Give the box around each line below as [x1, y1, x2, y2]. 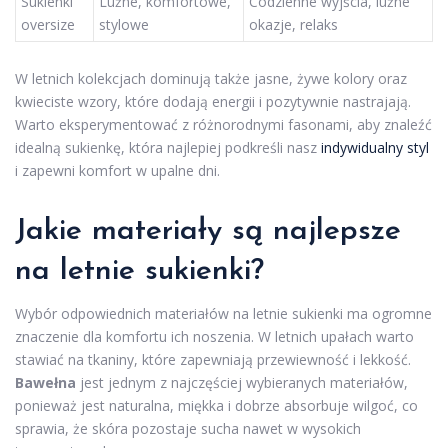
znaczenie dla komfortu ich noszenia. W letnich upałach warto [15, 326, 414, 346]
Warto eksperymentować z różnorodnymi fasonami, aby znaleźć [15, 114, 432, 134]
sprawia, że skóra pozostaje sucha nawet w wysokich [15, 418, 361, 438]
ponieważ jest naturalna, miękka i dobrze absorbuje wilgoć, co [15, 395, 418, 415]
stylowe [99, 15, 149, 35]
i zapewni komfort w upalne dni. [15, 160, 220, 180]
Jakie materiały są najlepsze [15, 215, 401, 247]
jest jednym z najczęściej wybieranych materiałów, [76, 372, 408, 392]
